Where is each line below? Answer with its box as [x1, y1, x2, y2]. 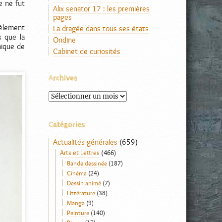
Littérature [66, 189, 95, 197]
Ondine [53, 35, 76, 45]
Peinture [66, 209, 89, 217]
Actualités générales [53, 137, 117, 147]
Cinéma [66, 169, 87, 177]
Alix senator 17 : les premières [53, 3, 150, 13]
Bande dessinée [66, 159, 107, 167]
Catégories [48, 120, 85, 129]
